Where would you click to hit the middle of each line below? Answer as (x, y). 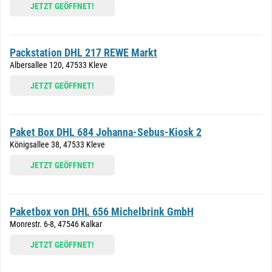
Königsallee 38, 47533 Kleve (57, 144)
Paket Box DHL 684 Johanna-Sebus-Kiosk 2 (106, 132)
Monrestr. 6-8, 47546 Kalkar (56, 224)
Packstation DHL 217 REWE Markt (83, 53)
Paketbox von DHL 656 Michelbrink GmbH (102, 212)
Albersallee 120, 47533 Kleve (59, 65)
